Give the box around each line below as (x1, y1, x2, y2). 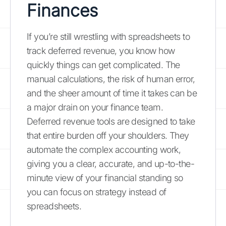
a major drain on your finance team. (27, 101, 163, 112)
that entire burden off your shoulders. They (27, 130, 189, 141)
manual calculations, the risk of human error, (27, 73, 195, 84)
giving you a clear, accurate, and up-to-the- (27, 158, 195, 169)
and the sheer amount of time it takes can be (27, 87, 197, 98)
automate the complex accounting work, (27, 144, 181, 155)
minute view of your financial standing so (27, 172, 183, 183)
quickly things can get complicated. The (27, 59, 180, 70)
